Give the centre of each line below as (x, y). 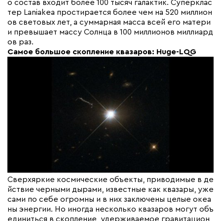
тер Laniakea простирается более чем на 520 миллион (110, 12)
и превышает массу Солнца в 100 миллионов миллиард (110, 32)
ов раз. (20, 42)
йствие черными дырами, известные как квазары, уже (110, 189)
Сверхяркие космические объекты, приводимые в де (110, 179)
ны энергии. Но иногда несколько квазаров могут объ (110, 209)
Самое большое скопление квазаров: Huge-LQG (102, 52)
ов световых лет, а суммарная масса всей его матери (109, 22)
